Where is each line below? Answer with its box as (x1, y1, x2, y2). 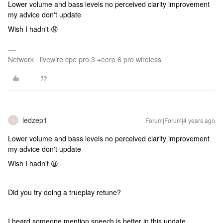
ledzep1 (22, 115, 47, 125)
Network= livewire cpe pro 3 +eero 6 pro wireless (8, 54, 161, 64)
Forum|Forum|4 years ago (145, 116, 215, 124)
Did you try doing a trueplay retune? (8, 187, 121, 197)
